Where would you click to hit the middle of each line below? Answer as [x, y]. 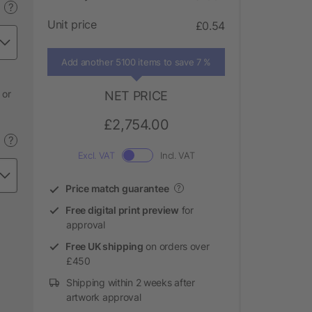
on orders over [176, 246]
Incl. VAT [178, 155]
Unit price [72, 24]
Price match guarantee [117, 188]
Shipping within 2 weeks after [131, 282]
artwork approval [104, 297]
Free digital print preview [122, 210]
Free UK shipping [104, 246]
